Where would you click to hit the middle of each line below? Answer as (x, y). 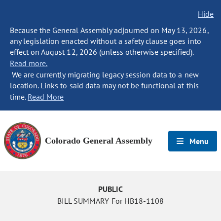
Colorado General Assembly (99, 141)
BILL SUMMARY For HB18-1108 (110, 201)
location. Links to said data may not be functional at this (104, 85)
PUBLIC (110, 189)
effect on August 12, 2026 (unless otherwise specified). (102, 52)
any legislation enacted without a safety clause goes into (106, 41)
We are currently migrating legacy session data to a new (104, 74)
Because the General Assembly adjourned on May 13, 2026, (109, 30)
